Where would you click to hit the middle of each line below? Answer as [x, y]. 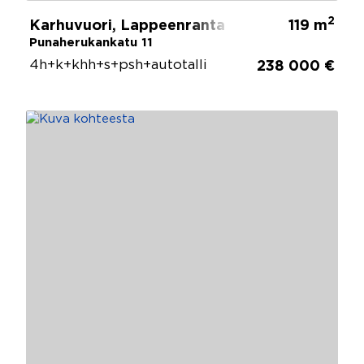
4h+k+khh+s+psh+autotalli [118, 65]
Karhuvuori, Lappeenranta [127, 26]
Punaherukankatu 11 [91, 42]
